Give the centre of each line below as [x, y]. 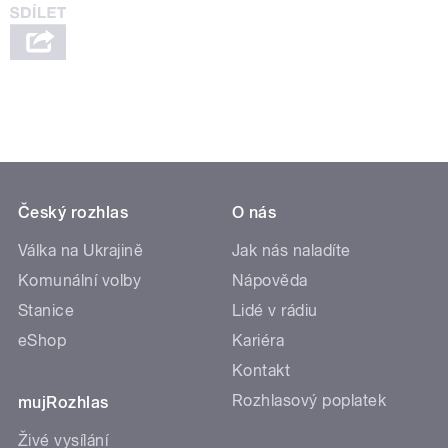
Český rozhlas [73, 212]
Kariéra [258, 340]
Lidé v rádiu [275, 310]
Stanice [46, 310]
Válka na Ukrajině [81, 250]
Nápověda [270, 280]
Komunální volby [80, 280]
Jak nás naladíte [291, 250]
